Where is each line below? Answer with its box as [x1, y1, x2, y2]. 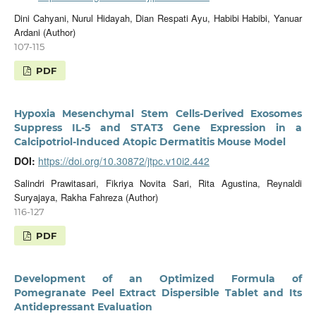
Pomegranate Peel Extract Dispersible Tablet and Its [13, 286, 303, 299]
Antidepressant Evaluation [13, 300, 152, 313]
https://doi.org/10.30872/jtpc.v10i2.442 [37, 153, 209, 168]
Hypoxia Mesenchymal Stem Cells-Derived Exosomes [13, 107, 303, 120]
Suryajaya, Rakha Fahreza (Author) [13, 190, 158, 204]
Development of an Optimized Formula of [13, 272, 303, 285]
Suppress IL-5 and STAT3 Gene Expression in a [13, 121, 303, 134]
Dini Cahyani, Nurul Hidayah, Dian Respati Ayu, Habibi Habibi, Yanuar [13, 11, 303, 25]
